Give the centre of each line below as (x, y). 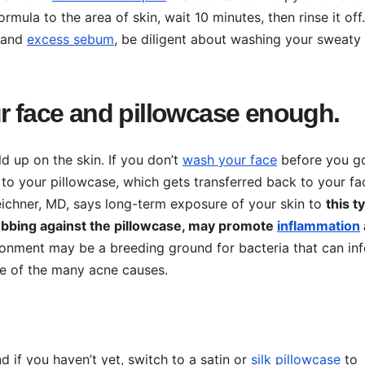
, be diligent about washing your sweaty (237, 40)
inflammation (319, 225)
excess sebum (70, 40)
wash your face (230, 159)
